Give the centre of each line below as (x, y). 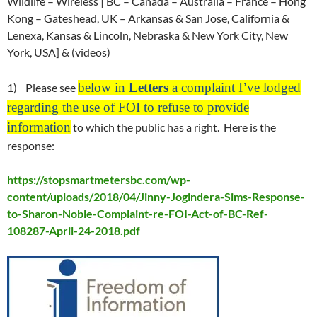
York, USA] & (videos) (59, 52)
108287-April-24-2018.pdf (74, 230)
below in (103, 87)
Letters (149, 87)
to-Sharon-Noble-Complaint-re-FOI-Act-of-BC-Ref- (138, 213)
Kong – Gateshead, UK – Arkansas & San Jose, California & (148, 18)
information (39, 127)
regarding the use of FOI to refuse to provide (128, 107)
